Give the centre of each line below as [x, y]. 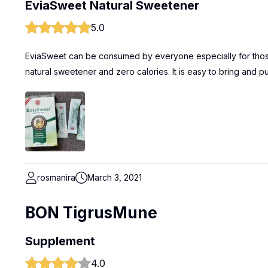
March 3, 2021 [115, 177]
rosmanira [56, 177]
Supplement [60, 241]
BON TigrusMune [91, 213]
